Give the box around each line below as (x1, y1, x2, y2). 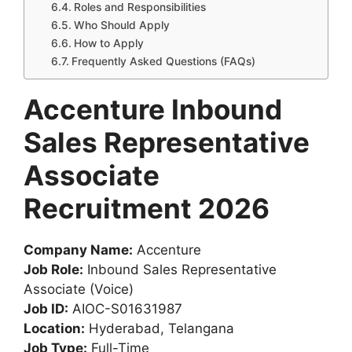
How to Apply (73, 36, 144, 49)
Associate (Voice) (24, 280, 134, 297)
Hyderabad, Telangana (85, 320, 234, 336)
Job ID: (24, 300, 68, 317)
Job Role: (24, 261, 83, 277)
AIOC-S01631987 (68, 300, 182, 317)
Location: (24, 320, 85, 336)
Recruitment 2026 (24, 191, 269, 225)
